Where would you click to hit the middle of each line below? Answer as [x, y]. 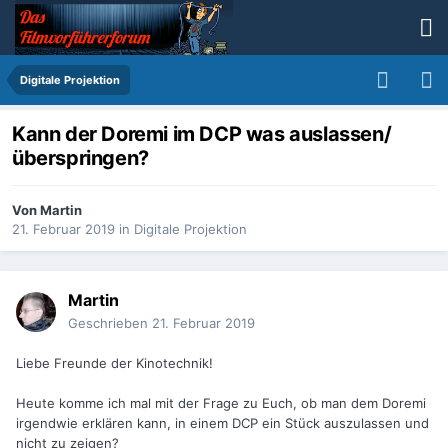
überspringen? [80, 158]
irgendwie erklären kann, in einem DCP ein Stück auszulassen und [222, 423]
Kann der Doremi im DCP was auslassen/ [202, 134]
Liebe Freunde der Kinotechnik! [114, 363]
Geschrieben [110, 323]
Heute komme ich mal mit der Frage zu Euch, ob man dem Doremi [221, 403]
